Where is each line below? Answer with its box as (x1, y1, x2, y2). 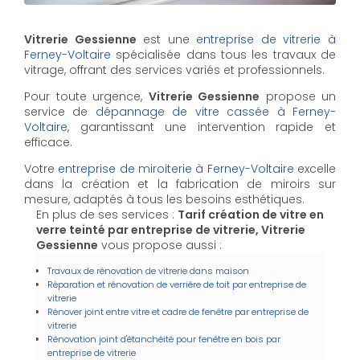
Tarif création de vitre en (178, 206, 324, 223)
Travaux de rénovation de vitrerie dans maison (47, 264, 249, 277)
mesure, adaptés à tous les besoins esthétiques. (24, 190, 305, 207)
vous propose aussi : (98, 236, 222, 253)
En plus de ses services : (36, 206, 178, 223)
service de (24, 103, 96, 120)
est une (136, 31, 197, 47)
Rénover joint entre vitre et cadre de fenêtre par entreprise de (47, 305, 309, 318)
